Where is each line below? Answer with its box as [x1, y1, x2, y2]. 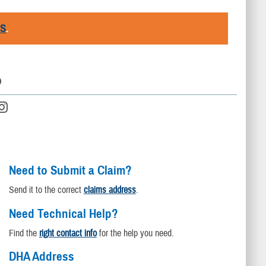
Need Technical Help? [8, 205, 118, 221]
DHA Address [8, 249, 74, 265]
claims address [83, 183, 136, 196]
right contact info [39, 227, 97, 239]
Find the [8, 227, 39, 239]
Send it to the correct [8, 183, 84, 196]
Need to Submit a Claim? [8, 162, 132, 178]
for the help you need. [96, 227, 174, 239]
